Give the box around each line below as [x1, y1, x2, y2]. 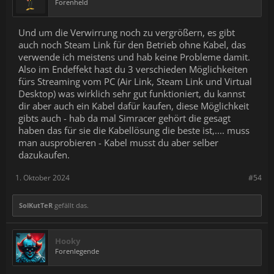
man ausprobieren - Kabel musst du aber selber [18, 136, 218, 149]
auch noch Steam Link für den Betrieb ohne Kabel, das [18, 39, 246, 51]
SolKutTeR [19, 201, 53, 210]
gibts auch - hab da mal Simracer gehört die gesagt [18, 112, 231, 124]
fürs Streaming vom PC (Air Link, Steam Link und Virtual [18, 75, 252, 87]
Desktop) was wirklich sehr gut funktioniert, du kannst [18, 87, 245, 100]
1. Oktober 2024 [15, 172, 70, 183]
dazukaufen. [18, 149, 70, 161]
